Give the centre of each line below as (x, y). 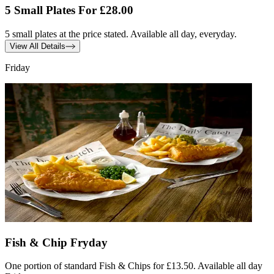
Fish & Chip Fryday (56, 242)
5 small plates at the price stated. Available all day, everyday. (121, 34)
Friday (17, 67)
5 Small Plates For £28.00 (69, 10)
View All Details (38, 46)
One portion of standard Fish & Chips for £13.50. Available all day (134, 266)
